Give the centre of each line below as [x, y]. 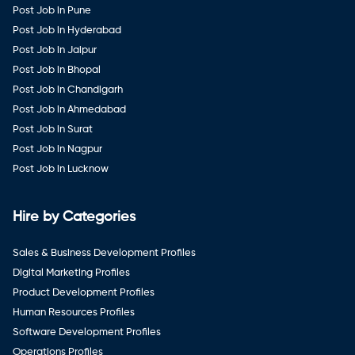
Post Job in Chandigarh [68, 90]
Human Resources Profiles [74, 312]
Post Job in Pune [52, 10]
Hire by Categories [74, 217]
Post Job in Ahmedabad [69, 109]
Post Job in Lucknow [61, 169]
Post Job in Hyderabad [67, 30]
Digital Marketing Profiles [71, 273]
